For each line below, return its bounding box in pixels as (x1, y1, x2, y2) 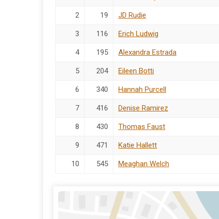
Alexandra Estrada (118, 47, 176, 57)
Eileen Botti (118, 66, 154, 75)
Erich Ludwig (118, 29, 158, 38)
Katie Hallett (118, 140, 157, 150)
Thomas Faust (118, 122, 165, 131)
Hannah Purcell (118, 85, 166, 94)
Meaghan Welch (118, 159, 169, 168)
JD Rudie (118, 10, 146, 20)
